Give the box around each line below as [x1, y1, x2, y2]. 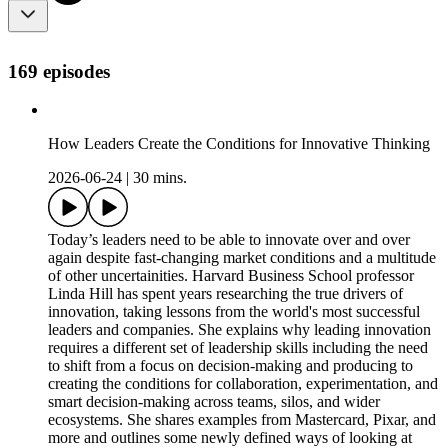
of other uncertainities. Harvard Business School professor [48, 267, 414, 285]
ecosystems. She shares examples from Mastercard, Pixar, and [48, 411, 436, 429]
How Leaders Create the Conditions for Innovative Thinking [48, 135, 430, 153]
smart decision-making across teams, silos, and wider [48, 393, 380, 411]
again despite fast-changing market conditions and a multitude [48, 249, 436, 267]
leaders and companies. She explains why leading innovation [48, 321, 431, 339]
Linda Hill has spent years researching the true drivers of [48, 285, 403, 303]
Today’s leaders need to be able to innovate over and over [48, 231, 410, 249]
